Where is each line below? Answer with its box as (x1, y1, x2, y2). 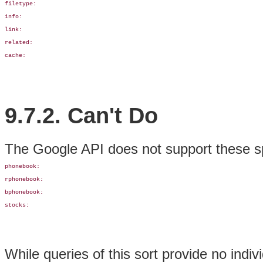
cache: (5, 52, 26, 59)
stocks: (5, 202, 29, 209)
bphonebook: (5, 189, 43, 196)
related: (5, 39, 36, 46)
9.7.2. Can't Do (5, 102, 158, 128)
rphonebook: (5, 176, 43, 183)
